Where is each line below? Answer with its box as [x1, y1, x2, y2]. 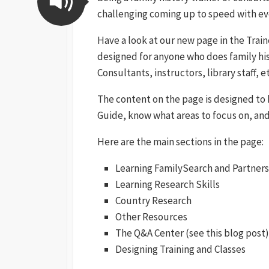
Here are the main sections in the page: [97, 134, 264, 148]
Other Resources [115, 210, 187, 223]
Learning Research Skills [115, 177, 220, 191]
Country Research [115, 193, 192, 207]
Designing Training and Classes [115, 242, 246, 256]
